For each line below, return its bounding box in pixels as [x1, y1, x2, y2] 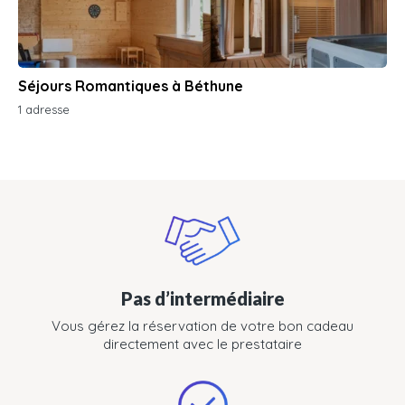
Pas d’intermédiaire [120, 287, 285, 309]
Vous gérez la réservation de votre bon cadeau [52, 317, 353, 334]
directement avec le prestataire [103, 335, 302, 353]
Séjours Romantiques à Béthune [18, 77, 243, 95]
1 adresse [18, 102, 70, 117]
